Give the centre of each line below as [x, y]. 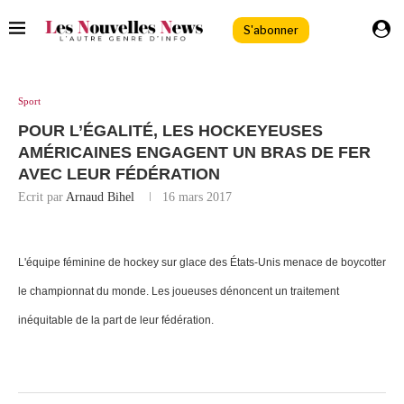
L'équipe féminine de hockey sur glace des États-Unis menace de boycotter [202, 263]
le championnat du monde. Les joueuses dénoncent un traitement [179, 292]
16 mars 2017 [197, 197]
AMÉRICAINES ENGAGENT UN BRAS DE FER [194, 153]
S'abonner [271, 30]
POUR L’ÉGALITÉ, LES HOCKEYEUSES [170, 131]
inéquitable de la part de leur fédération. [116, 321]
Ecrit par [42, 197]
